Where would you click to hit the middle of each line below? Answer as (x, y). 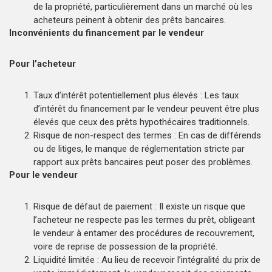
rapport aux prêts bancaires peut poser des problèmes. (143, 162)
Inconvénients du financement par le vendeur (109, 32)
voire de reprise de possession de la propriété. (125, 246)
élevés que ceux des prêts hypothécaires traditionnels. (141, 122)
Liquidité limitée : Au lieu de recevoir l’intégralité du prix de (147, 260)
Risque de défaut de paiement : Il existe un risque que (139, 206)
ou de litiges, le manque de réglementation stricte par (139, 148)
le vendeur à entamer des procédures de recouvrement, (144, 233)
